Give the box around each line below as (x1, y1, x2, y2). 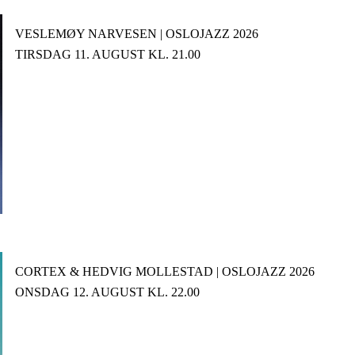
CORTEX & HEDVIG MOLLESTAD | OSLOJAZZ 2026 (14, 264, 315, 278)
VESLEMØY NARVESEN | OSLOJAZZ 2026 (14, 26, 258, 40)
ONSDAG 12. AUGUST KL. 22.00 (14, 284, 200, 299)
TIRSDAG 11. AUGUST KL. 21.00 (14, 47, 200, 61)
